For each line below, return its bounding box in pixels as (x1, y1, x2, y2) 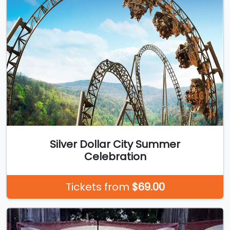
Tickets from (65, 179, 132, 194)
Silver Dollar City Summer (50, 137, 180, 151)
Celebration (84, 149, 146, 164)
